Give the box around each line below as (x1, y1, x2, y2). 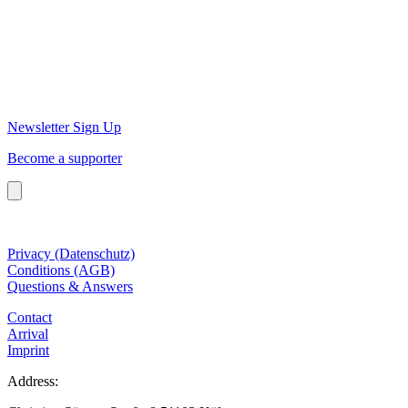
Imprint (7, 342, 49, 358)
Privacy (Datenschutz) (7, 245, 135, 261)
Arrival (7, 325, 48, 342)
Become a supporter (7, 149, 122, 166)
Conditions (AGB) (7, 261, 115, 278)
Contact (7, 309, 52, 325)
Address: (7, 372, 58, 389)
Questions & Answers (7, 278, 133, 294)
